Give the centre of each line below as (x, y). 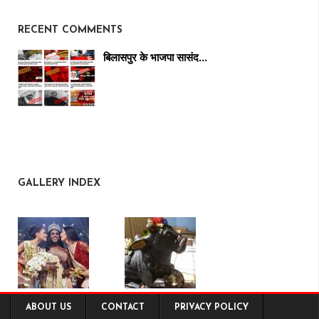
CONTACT (123, 308)
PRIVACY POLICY (211, 308)
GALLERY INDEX (59, 184)
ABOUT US (48, 308)
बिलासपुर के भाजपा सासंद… (155, 57)
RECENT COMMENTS (70, 31)
